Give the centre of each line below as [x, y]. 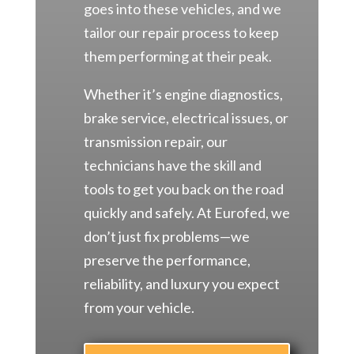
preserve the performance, [167, 260]
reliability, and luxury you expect [181, 284]
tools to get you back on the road [183, 189]
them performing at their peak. [177, 56]
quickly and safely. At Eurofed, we [186, 213]
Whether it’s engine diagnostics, [183, 94]
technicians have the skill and [172, 166]
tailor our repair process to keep [181, 33]
